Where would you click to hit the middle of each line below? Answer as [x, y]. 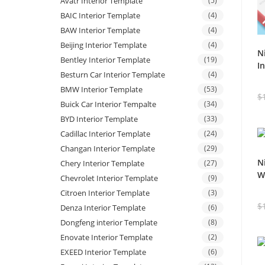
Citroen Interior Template [105, 193]
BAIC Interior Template [100, 16]
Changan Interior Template [108, 149]
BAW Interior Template [100, 30]
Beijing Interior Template [104, 45]
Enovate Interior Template [106, 237]
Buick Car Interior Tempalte [108, 104]
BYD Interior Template [99, 119]
